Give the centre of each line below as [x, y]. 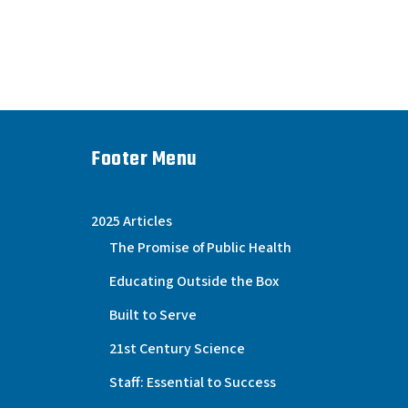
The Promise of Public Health [200, 248]
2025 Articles [132, 222]
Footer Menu [144, 160]
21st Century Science [177, 349]
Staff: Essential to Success [193, 383]
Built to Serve [153, 316]
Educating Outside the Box [194, 282]
